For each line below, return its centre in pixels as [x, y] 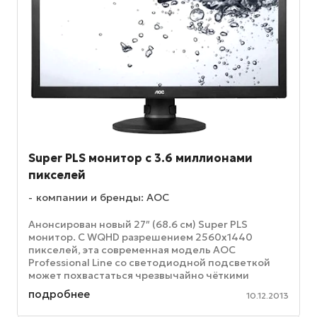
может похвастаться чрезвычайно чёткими [139, 276]
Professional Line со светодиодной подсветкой [149, 263]
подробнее [59, 294]
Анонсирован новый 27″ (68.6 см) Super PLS [138, 225]
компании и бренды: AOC [103, 198]
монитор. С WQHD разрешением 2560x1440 [140, 237]
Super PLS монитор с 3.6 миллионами [140, 158]
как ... [42, 301]
